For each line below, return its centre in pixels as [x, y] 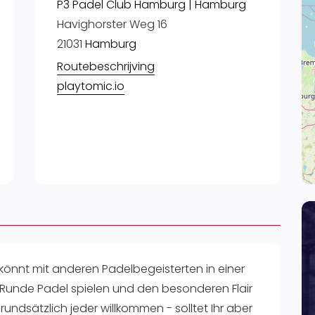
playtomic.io [90, 86]
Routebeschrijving [105, 66]
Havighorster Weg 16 [112, 24]
